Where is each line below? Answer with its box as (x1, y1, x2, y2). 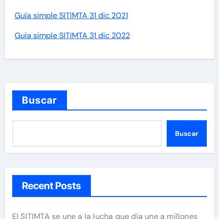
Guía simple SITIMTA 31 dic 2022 (14, 30, 130, 41)
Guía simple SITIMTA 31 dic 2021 (14, 10, 128, 21)
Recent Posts (22, 180, 81, 192)
